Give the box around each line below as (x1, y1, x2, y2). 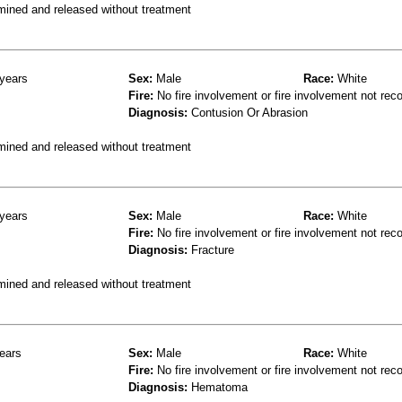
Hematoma (188, 380, 248, 394)
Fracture (188, 242, 234, 257)
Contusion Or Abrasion (188, 105, 308, 119)
